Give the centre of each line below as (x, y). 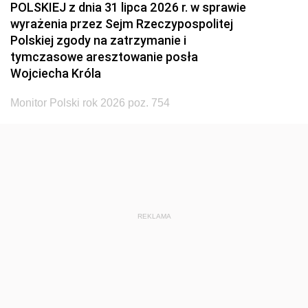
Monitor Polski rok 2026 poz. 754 (90, 103)
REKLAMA (154, 216)
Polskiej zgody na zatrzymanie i (98, 40)
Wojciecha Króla (56, 73)
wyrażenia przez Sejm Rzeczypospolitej (122, 24)
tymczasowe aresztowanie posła (104, 57)
